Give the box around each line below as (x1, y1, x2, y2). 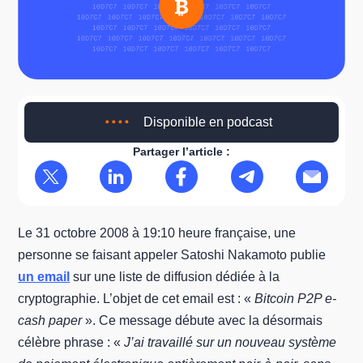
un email (18, 270, 70, 284)
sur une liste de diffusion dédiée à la (70, 270, 280, 284)
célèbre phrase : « (18, 335, 125, 349)
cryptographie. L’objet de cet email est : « (18, 292, 255, 305)
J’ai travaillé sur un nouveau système (124, 335, 337, 349)
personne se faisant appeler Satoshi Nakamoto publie (18, 248, 327, 262)
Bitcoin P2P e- (254, 292, 337, 305)
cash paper (18, 314, 83, 327)
